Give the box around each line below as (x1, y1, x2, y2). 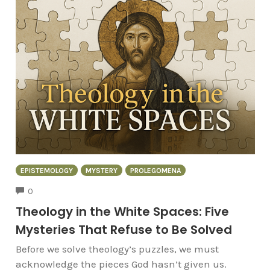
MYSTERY (85, 166, 118, 175)
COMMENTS (33, 186, 76, 195)
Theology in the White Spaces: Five (15, 203, 229, 221)
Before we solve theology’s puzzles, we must (15, 243, 219, 256)
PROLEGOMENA (130, 166, 181, 175)
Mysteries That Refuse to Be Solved (15, 221, 232, 239)
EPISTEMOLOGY (20, 166, 73, 175)
